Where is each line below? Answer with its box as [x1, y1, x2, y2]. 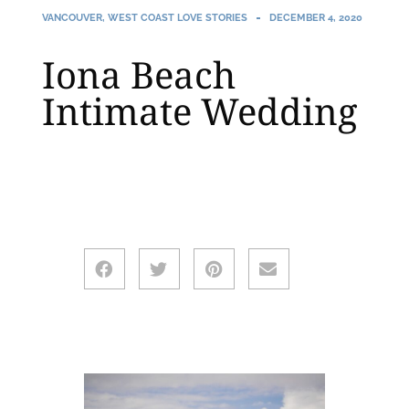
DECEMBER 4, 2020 [269, 12, 362, 24]
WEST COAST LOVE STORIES [108, 12, 247, 24]
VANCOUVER [42, 12, 102, 24]
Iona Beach [42, 49, 236, 100]
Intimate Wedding [42, 86, 358, 136]
